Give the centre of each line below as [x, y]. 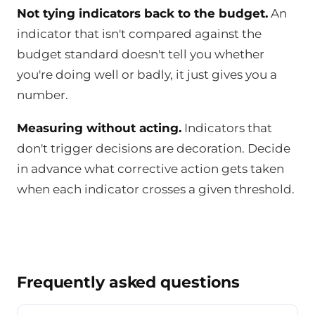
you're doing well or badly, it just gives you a [147, 74]
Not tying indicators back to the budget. [142, 13]
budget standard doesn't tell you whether [141, 54]
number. [43, 95]
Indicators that [227, 128]
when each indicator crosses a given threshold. [156, 189]
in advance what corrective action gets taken [150, 169]
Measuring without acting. [99, 128]
